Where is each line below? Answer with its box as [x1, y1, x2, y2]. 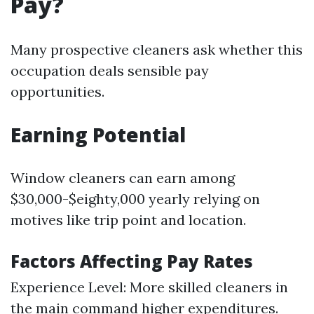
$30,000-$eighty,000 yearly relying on [11, 190, 260, 207]
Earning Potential [11, 121, 186, 148]
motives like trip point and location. [11, 211, 246, 228]
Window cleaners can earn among [11, 169, 235, 186]
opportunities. [11, 83, 104, 100]
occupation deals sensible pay [11, 62, 209, 79]
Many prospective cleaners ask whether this [11, 41, 303, 58]
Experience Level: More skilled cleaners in [11, 278, 288, 296]
